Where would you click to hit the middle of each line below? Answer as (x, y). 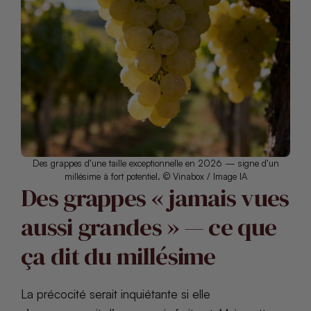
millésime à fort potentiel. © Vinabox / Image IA (155, 177)
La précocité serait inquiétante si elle (116, 294)
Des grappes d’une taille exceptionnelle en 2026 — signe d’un (155, 163)
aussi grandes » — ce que (149, 227)
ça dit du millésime (118, 257)
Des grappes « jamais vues (155, 198)
